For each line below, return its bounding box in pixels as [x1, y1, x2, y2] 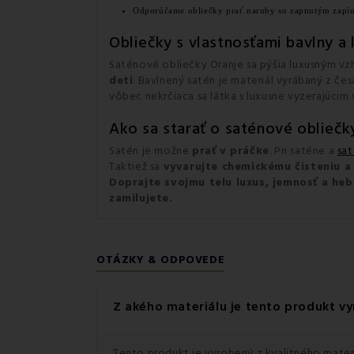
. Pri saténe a [269, 143, 337, 159]
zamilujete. [109, 190, 173, 206]
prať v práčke [192, 143, 269, 159]
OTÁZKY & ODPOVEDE [96, 252, 225, 268]
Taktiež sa [109, 159, 164, 175]
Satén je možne [109, 143, 192, 159]
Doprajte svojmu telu [109, 175, 236, 190]
